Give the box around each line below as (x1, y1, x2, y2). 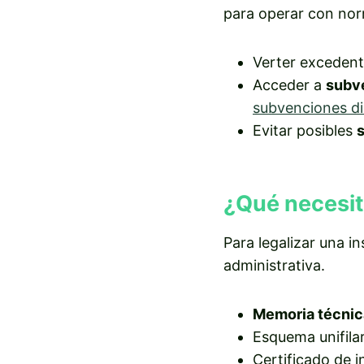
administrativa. (223, 256, 325, 274)
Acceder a (253, 76, 326, 94)
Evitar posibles (253, 122, 357, 140)
